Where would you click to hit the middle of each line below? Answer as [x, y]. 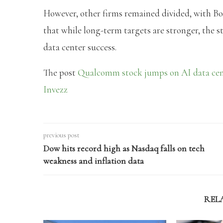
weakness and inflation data [94, 161]
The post [60, 73]
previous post [61, 135]
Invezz [56, 90]
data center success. [80, 47]
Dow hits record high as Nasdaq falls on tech [124, 149]
